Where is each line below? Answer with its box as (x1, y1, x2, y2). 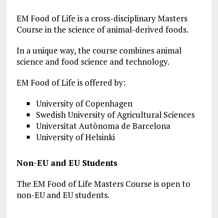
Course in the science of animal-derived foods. (16, 24, 188, 36)
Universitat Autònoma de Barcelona (36, 120, 170, 132)
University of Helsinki (36, 131, 115, 143)
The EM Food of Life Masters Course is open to (16, 178, 190, 190)
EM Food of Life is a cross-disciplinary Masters (16, 13, 187, 24)
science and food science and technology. (16, 56, 169, 68)
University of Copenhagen (36, 98, 132, 109)
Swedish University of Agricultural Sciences (36, 109, 195, 121)
